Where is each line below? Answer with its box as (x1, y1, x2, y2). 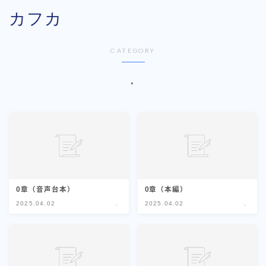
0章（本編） (144, 186, 188, 194)
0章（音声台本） (16, 186, 75, 194)
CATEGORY (110, 46, 156, 55)
